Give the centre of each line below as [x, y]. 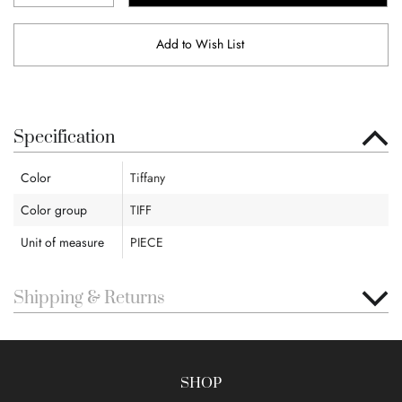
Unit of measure [62, 242]
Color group [54, 210]
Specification [64, 138]
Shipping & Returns [89, 298]
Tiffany [148, 178]
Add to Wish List [200, 44]
